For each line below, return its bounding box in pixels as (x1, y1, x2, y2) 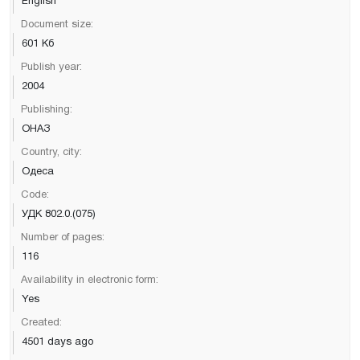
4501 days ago (22, 337, 93, 347)
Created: (21, 317, 62, 328)
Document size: (21, 19, 93, 30)
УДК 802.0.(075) (22, 209, 96, 219)
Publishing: (21, 104, 72, 115)
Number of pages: (21, 232, 104, 243)
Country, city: (21, 147, 82, 157)
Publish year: (21, 62, 82, 72)
